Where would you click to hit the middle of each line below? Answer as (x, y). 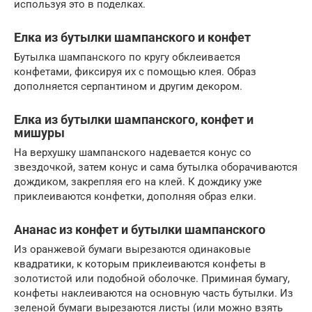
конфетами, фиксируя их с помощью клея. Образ (135, 72)
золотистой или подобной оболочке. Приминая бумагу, (152, 279)
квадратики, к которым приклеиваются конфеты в (140, 264)
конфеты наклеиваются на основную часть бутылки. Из (154, 294)
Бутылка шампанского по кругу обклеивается (127, 57)
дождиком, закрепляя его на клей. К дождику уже (138, 182)
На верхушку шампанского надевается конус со (133, 153)
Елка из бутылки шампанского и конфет (132, 38)
